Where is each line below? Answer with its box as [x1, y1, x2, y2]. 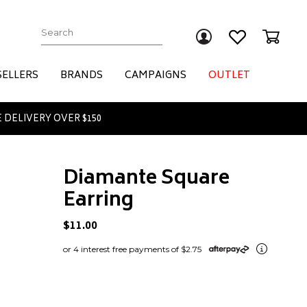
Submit [162, 25, 202, 38]
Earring [62, 184, 134, 218]
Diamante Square [62, 162, 230, 196]
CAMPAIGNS [125, 66, 186, 84]
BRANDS [60, 66, 103, 84]
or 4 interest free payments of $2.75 [62, 243, 201, 254]
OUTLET [208, 66, 250, 84]
